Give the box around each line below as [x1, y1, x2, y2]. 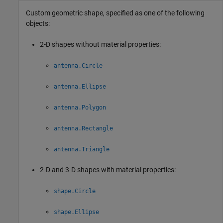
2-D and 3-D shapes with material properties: [40, 165, 176, 174]
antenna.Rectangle [54, 124, 113, 132]
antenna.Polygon [54, 104, 106, 111]
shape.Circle [54, 187, 96, 195]
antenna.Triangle [54, 145, 110, 153]
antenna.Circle [54, 62, 103, 69]
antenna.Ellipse [54, 83, 106, 90]
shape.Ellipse [54, 208, 99, 216]
